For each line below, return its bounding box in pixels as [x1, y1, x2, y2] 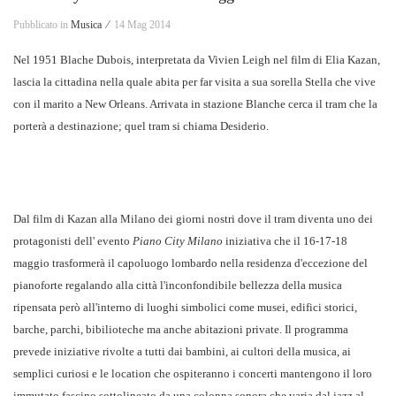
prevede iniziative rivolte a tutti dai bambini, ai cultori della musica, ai [13, 345, 351, 359]
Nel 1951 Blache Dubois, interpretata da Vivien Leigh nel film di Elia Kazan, [13, 53, 380, 67]
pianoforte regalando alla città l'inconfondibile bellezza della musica [13, 278, 342, 293]
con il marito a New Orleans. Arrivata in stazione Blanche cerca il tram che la [13, 97, 377, 111]
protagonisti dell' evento [13, 234, 133, 248]
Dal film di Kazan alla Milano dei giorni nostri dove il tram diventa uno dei [13, 212, 373, 226]
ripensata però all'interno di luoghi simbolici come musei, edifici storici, [13, 301, 357, 315]
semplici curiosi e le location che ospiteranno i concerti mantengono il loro [13, 367, 372, 381]
